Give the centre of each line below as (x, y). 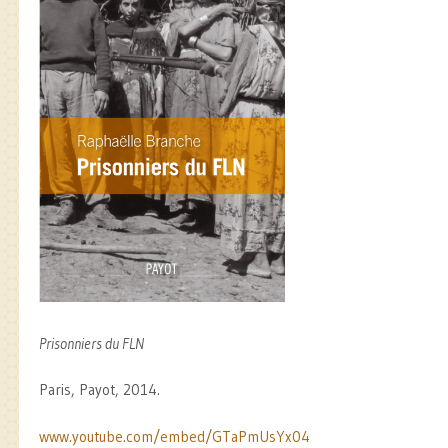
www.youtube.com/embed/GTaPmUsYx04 (174, 436)
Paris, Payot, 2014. (99, 390)
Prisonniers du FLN (91, 343)
